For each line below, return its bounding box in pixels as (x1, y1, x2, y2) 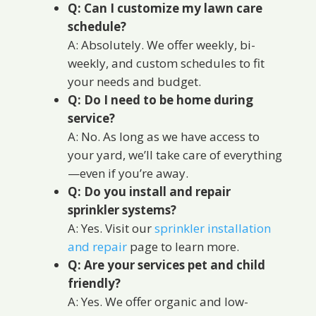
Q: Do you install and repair (67, 183, 231, 200)
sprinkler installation (154, 220, 271, 237)
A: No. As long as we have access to (67, 128, 260, 145)
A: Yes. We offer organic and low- (67, 293, 248, 310)
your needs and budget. (67, 73, 201, 90)
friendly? (67, 275, 121, 292)
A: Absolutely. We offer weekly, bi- (67, 37, 255, 54)
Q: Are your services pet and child (67, 257, 265, 274)
